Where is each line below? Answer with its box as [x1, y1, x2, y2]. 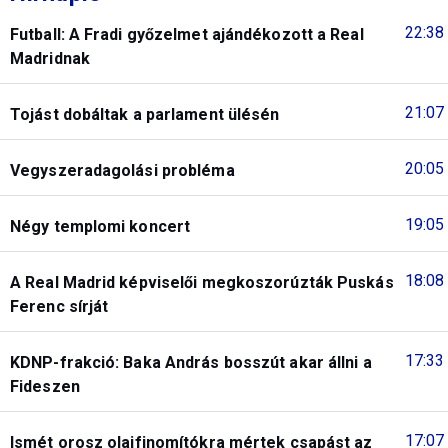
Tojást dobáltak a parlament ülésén [10, 104, 280, 124]
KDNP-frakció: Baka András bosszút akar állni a [10, 352, 372, 372]
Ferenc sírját [10, 296, 109, 316]
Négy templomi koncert [10, 216, 191, 236]
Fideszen [10, 376, 80, 396]
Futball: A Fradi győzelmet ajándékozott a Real [10, 24, 364, 44]
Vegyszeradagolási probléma [10, 160, 235, 180]
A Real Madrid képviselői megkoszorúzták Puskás [10, 272, 394, 292]
